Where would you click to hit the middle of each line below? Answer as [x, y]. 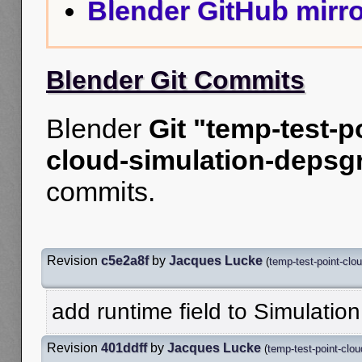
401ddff [124, 347]
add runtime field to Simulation [206, 311]
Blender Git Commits [175, 80]
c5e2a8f [125, 260]
